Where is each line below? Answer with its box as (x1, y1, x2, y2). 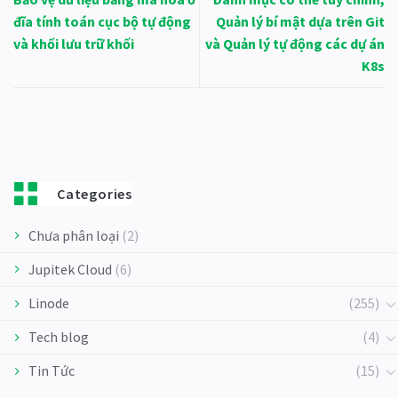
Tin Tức (28, 362, 75, 380)
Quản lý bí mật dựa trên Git (216, 12, 385, 31)
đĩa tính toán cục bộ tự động (13, 12, 191, 31)
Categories (57, 185, 132, 203)
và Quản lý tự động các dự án (205, 35, 385, 53)
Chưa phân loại (28, 227, 119, 245)
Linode (28, 294, 69, 313)
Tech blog (28, 328, 89, 346)
